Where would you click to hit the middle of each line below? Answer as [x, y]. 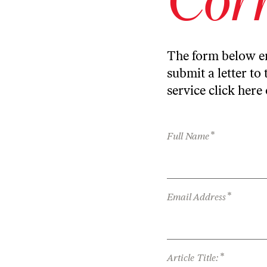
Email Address [196, 197]
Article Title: [193, 258]
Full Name [188, 136]
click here [235, 90]
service [188, 90]
